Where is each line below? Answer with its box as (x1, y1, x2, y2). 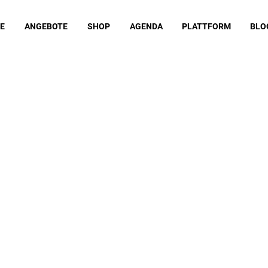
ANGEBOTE (25, 22, 68, 31)
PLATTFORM (182, 22, 232, 31)
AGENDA (130, 22, 163, 31)
